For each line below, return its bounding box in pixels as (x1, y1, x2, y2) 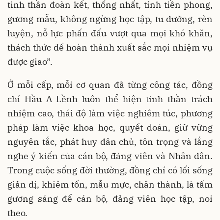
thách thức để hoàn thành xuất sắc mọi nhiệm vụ (7, 42, 213, 54)
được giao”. (7, 56, 53, 68)
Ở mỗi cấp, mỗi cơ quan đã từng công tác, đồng (7, 79, 213, 91)
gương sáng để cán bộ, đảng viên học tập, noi (7, 193, 213, 205)
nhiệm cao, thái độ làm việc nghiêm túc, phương (7, 108, 213, 119)
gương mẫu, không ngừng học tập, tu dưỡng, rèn (7, 13, 213, 25)
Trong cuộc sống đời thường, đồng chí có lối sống (7, 165, 213, 176)
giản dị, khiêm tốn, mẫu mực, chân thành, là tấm (7, 179, 213, 191)
